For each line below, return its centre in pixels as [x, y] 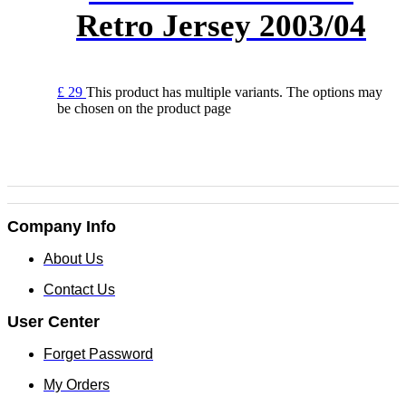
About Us [73, 259]
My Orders [77, 385]
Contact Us [79, 290]
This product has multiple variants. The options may [234, 92]
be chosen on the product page [144, 109]
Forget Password [98, 354]
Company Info [62, 227]
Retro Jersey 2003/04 [221, 26]
